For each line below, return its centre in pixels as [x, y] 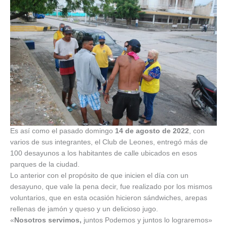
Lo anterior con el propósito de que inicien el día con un [99, 176]
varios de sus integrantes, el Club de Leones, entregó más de [109, 142]
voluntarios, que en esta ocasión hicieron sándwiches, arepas [109, 198]
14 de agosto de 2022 [152, 131]
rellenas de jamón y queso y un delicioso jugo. [84, 209]
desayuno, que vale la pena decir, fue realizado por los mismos [111, 187]
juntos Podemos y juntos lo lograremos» [147, 220]
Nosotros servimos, [48, 220]
